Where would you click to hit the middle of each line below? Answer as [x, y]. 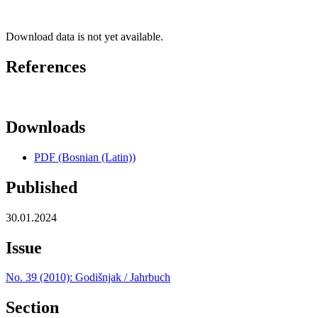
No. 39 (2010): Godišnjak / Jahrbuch [88, 278]
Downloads [45, 127]
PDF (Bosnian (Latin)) [85, 157]
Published [42, 187]
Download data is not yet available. [84, 37]
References [46, 67]
